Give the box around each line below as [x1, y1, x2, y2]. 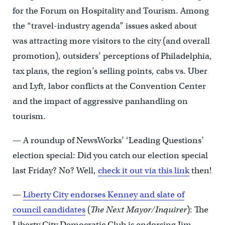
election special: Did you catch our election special [12, 150, 208, 161]
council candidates [12, 204, 85, 215]
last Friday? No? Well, [12, 165, 98, 176]
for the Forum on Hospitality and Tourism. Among [12, 6, 209, 17]
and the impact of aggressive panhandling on [12, 96, 188, 107]
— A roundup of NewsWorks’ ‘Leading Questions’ [12, 135, 204, 146]
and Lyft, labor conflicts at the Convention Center [12, 81, 206, 92]
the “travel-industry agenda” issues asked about [12, 21, 197, 32]
